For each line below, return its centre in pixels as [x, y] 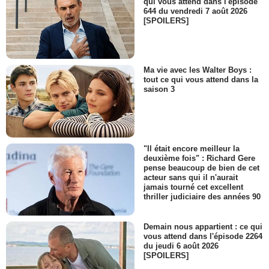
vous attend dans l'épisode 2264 [203, 237]
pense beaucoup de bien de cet [201, 168]
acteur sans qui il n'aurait [191, 177]
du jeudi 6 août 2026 [181, 246]
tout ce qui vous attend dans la [201, 80]
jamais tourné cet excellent [193, 187]
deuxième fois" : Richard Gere [199, 158]
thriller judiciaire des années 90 [202, 197]
